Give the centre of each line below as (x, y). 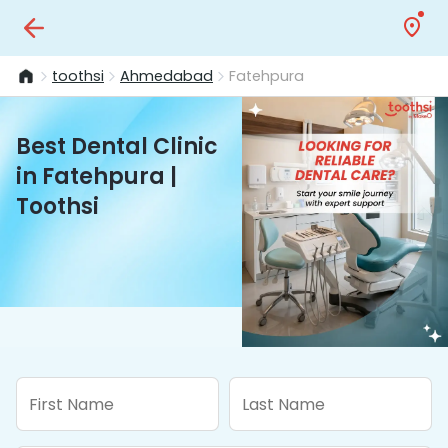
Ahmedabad (166, 75)
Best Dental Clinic (117, 146)
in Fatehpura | (96, 176)
